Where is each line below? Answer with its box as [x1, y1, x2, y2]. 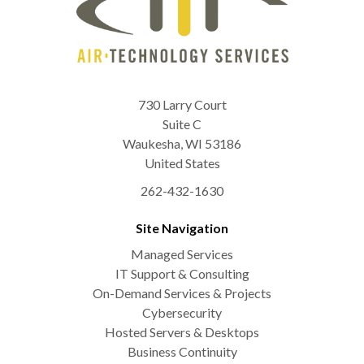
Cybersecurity [142, 304, 222, 320]
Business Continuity [127, 343, 237, 359]
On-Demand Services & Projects [93, 284, 271, 301]
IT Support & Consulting [115, 265, 249, 281]
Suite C [162, 115, 201, 132]
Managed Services [131, 245, 233, 262]
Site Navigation [136, 219, 228, 236]
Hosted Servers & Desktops [105, 323, 259, 340]
